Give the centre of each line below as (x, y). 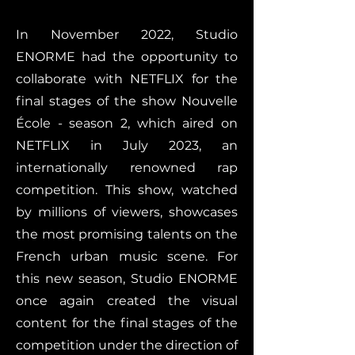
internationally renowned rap (127, 168)
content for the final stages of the (127, 323)
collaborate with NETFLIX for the (127, 79)
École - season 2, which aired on (127, 123)
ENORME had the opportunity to (127, 57)
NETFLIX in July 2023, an (127, 145)
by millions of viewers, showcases (127, 212)
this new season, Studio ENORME (127, 279)
